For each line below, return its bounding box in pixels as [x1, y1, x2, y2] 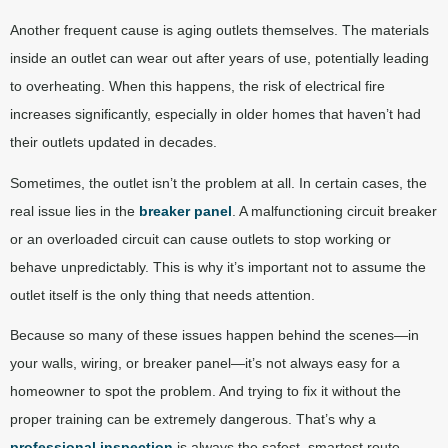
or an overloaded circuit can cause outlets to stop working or [10, 230, 391, 247]
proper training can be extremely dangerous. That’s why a [10, 411, 376, 428]
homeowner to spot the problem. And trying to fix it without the [10, 383, 401, 400]
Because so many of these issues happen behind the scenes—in [10, 327, 419, 344]
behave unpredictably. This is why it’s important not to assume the [10, 258, 426, 275]
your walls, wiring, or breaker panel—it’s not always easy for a [10, 355, 400, 372]
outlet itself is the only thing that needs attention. [10, 286, 315, 303]
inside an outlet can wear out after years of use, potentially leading [10, 50, 429, 67]
